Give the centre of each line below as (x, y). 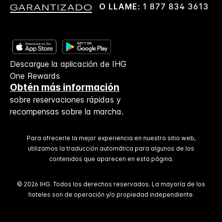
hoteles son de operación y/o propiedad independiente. (111, 195)
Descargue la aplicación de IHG (68, 64)
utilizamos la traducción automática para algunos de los (111, 149)
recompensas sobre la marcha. (67, 112)
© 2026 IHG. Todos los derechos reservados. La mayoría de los (111, 184)
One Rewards (35, 76)
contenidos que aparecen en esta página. (111, 159)
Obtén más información (65, 88)
